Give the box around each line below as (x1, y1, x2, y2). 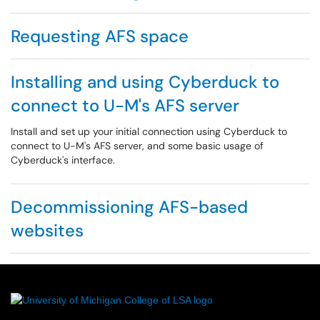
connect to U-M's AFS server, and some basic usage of (11, 139, 264, 152)
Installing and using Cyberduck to (11, 71, 279, 93)
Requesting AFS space (11, 25, 189, 47)
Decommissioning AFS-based (11, 196, 248, 218)
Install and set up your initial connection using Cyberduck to (11, 125, 287, 138)
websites (11, 219, 84, 241)
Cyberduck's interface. (11, 154, 115, 166)
